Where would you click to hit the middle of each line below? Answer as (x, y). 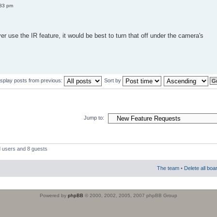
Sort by (113, 80)
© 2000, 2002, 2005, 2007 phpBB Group (130, 196)
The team (168, 168)
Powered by (54, 196)
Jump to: (94, 118)
